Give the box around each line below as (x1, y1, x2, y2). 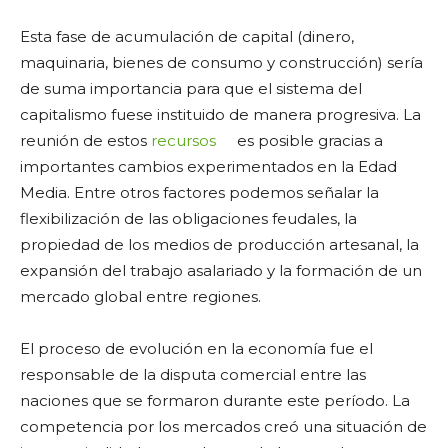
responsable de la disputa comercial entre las (20, 364, 366, 384)
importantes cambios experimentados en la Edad (20, 156, 397, 176)
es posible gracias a (233, 130, 383, 150)
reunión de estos (20, 130, 151, 150)
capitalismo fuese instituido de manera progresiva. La (20, 104, 421, 124)
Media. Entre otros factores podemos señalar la (20, 182, 379, 202)
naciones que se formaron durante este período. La (20, 390, 410, 410)
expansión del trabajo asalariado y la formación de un (20, 260, 422, 280)
